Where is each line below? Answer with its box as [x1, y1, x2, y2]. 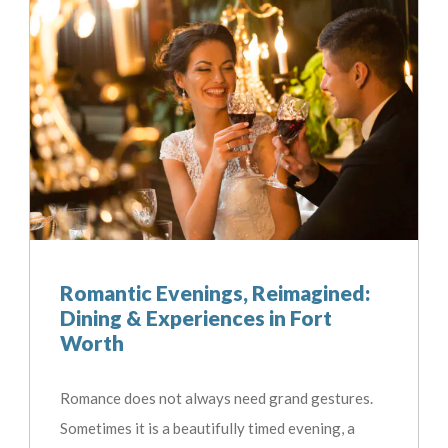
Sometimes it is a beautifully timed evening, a [60, 419, 355, 438]
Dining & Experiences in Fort [60, 305, 332, 331]
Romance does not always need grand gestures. [60, 389, 373, 408]
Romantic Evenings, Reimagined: [60, 280, 370, 306]
